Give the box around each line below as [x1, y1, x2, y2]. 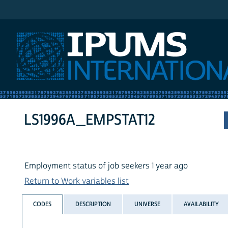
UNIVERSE [134, 199, 160, 208]
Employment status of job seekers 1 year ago [24, 161, 188, 172]
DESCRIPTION [75, 199, 111, 208]
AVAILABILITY [184, 199, 219, 208]
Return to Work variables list [24, 176, 129, 187]
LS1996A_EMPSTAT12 [24, 110, 156, 130]
